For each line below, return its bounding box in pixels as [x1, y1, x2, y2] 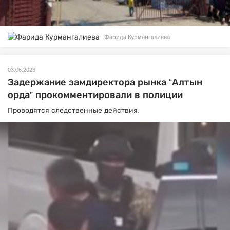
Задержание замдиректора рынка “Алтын [8, 77, 202, 88]
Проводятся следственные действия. [8, 106, 140, 115]
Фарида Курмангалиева [104, 34, 170, 41]
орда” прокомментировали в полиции [8, 90, 183, 101]
